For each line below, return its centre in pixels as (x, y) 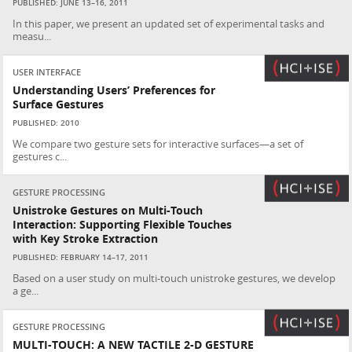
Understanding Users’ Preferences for (114, 90)
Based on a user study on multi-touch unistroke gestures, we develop (174, 278)
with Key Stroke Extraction (86, 239)
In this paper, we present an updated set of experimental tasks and (169, 24)
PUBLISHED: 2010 (46, 123)
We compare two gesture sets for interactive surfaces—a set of (158, 144)
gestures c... (40, 156)
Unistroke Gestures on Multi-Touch (108, 211)
